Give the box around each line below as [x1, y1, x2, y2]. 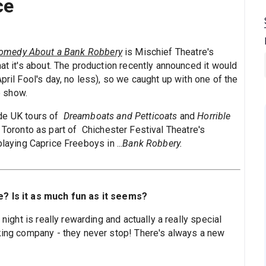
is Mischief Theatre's [124, 46, 214, 58]
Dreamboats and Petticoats [63, 110, 180, 122]
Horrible [197, 110, 231, 122]
